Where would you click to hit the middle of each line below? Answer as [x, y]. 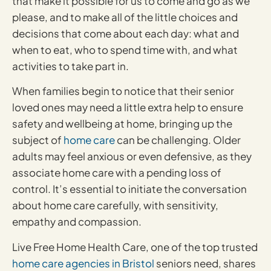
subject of [38, 140]
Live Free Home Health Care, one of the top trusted [135, 247]
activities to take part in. [70, 66]
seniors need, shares [205, 263]
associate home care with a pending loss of [117, 173]
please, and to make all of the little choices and [125, 17]
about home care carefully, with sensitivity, [115, 205]
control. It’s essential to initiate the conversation [129, 189]
